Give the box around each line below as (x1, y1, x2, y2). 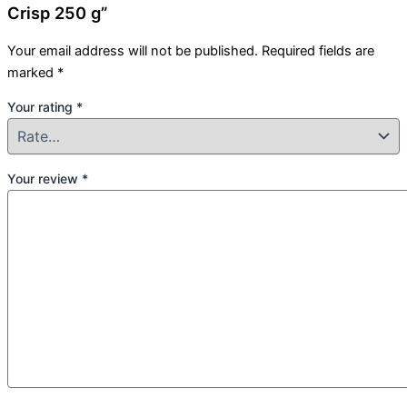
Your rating (7, 99, 76, 115)
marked (7, 64, 57, 81)
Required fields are (262, 42, 374, 59)
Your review (7, 170, 82, 186)
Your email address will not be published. (7, 42, 258, 59)
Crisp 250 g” (7, 2, 107, 23)
